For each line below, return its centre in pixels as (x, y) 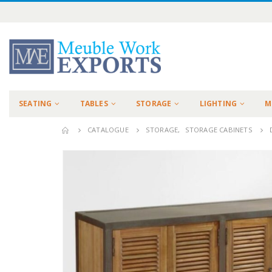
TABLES (94, 104)
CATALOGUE (108, 130)
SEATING (36, 104)
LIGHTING (218, 104)
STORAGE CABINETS (219, 130)
